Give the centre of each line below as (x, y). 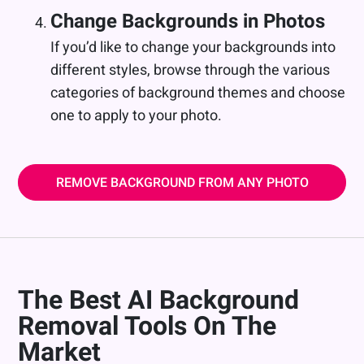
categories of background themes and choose (198, 92)
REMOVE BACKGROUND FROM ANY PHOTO (182, 182)
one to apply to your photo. (136, 115)
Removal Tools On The (147, 325)
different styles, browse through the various (191, 69)
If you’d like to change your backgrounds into (193, 47)
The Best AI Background (159, 299)
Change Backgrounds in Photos (188, 21)
